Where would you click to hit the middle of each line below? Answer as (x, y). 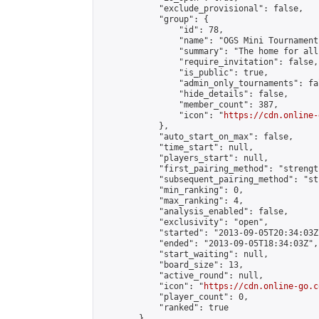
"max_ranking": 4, (171, 201)
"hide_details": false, (194, 94)
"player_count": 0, (174, 297)
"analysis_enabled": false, (194, 211)
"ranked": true (164, 308)
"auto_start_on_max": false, (196, 137)
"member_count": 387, (189, 105)
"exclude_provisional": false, (201, 9)
